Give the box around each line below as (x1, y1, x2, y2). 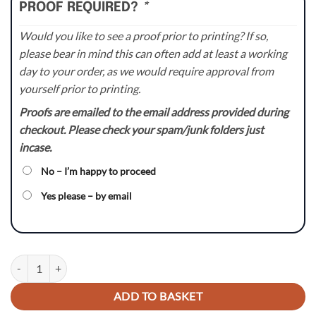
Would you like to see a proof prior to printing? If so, (19, 28, 268, 42)
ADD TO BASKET (113, 289, 203, 303)
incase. (19, 140, 51, 154)
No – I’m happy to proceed (41, 164, 156, 177)
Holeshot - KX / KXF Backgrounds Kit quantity (10, 255, 212, 268)
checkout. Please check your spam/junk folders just (19, 122, 264, 136)
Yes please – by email (41, 189, 132, 202)
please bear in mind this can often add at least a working (19, 46, 287, 60)
